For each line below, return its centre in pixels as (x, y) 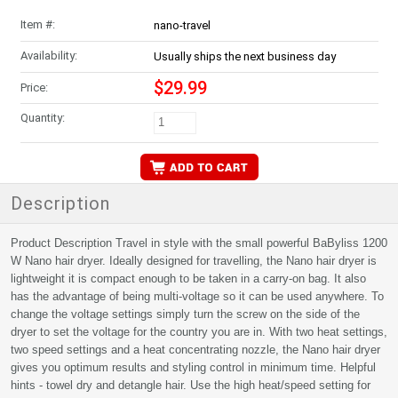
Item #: (37, 24)
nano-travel (182, 25)
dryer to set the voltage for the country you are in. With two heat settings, (199, 332)
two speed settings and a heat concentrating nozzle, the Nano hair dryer (195, 350)
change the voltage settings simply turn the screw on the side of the (185, 314)
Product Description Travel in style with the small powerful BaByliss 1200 (199, 243)
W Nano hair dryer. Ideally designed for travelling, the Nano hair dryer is (194, 261)
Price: (34, 88)
